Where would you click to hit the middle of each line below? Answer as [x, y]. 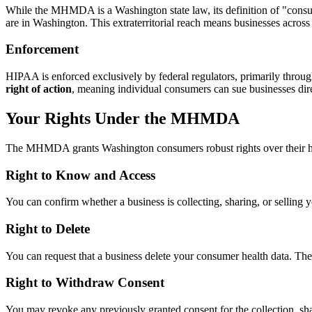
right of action [39, 89]
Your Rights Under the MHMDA [123, 118]
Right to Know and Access [80, 175]
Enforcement [42, 49]
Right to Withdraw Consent [85, 283]
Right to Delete [48, 228]
